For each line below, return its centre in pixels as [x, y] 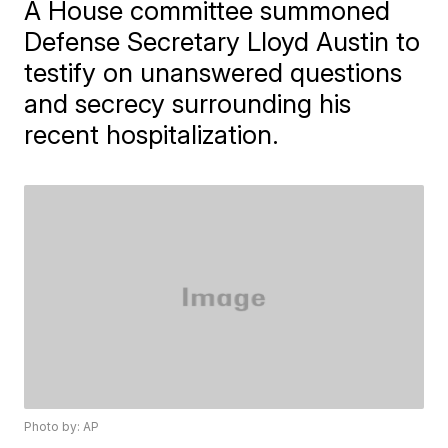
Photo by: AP [62, 427]
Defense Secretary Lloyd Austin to [222, 41]
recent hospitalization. [152, 134]
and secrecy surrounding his [188, 103]
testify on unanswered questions [213, 72]
